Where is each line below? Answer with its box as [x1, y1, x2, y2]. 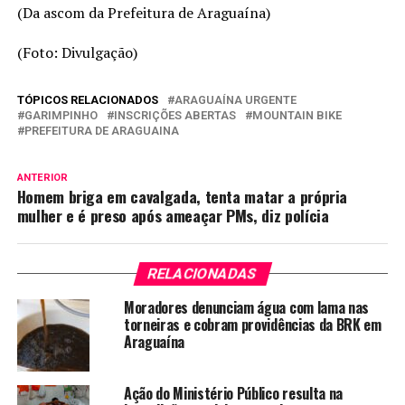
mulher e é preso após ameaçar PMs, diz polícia [16, 202, 329, 227]
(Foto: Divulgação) [16, 42, 137, 62]
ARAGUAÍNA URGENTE [174, 92, 297, 107]
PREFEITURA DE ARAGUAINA [24, 123, 179, 137]
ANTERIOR [16, 171, 68, 184]
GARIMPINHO [24, 108, 98, 122]
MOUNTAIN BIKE [251, 108, 342, 122]
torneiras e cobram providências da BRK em [123, 313, 381, 335]
